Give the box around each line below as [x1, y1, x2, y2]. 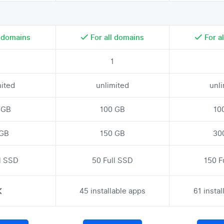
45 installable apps [79, 185, 145, 196]
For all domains [90, 31, 144, 43]
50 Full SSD [91, 155, 133, 166]
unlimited [95, 79, 129, 91]
